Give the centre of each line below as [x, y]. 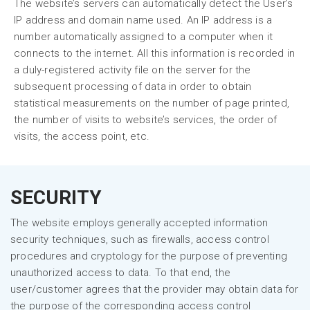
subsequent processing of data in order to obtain [133, 86]
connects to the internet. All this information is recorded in [155, 53]
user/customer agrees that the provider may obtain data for [155, 289]
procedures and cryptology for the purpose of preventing [149, 256]
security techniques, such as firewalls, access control [140, 239]
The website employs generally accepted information [139, 223]
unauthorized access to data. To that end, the [121, 273]
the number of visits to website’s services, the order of [146, 120]
